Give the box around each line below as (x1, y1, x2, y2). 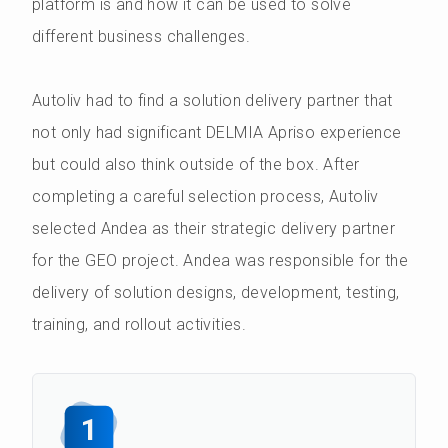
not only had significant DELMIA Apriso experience (32, 123, 402, 143)
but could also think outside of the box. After (32, 155, 360, 175)
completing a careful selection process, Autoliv (32, 187, 379, 207)
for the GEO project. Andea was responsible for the (32, 251, 408, 271)
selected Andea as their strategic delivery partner (32, 219, 395, 239)
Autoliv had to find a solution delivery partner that (32, 91, 393, 111)
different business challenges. (32, 27, 250, 47)
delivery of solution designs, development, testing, (32, 283, 400, 303)
